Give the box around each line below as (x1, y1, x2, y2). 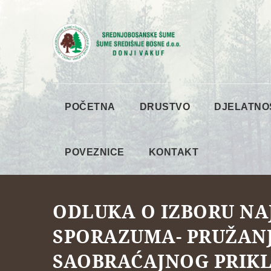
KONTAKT (148, 146, 198, 157)
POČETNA (65, 101, 116, 112)
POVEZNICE (65, 146, 125, 157)
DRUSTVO (139, 101, 190, 112)
